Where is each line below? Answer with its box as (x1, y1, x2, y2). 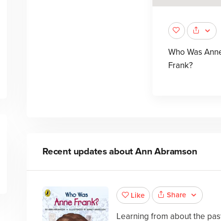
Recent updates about (42, 146, 135, 157)
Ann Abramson (135, 146, 197, 157)
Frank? (168, 60, 193, 71)
